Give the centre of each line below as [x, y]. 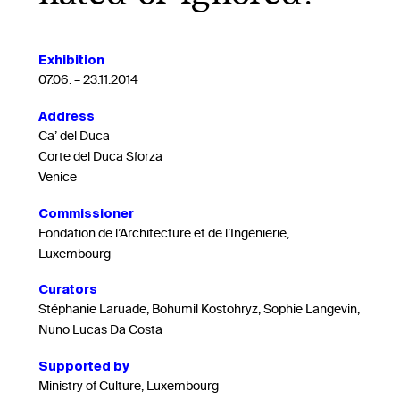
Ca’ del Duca [74, 137]
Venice [57, 178]
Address [66, 116]
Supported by [83, 367]
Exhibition [71, 60]
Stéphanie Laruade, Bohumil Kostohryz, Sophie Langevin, [199, 311]
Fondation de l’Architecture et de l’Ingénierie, [163, 234]
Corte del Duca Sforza [100, 157]
